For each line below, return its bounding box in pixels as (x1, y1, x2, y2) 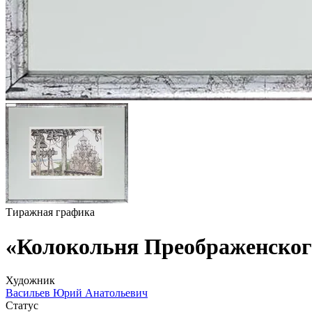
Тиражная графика (6, 206, 95, 219)
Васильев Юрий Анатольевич (6, 287, 148, 299)
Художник (6, 274, 55, 287)
